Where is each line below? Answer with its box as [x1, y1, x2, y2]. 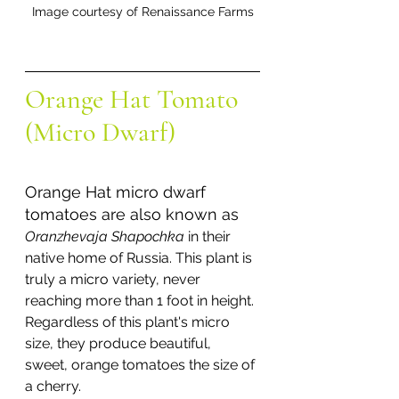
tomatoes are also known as [25, 204, 243, 224]
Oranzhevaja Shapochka [25, 227, 188, 245]
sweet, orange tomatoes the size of [25, 355, 258, 373]
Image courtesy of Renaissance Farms [31, 4, 254, 19]
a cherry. [25, 377, 85, 395]
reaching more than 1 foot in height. [25, 291, 257, 309]
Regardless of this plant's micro [25, 313, 233, 330]
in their [188, 227, 234, 245]
